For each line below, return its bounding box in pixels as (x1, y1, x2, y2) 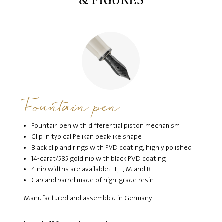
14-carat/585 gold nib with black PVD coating (31, 155, 166, 163)
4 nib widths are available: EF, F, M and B (31, 166, 151, 174)
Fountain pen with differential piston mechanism (31, 122, 180, 130)
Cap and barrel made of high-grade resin (31, 176, 154, 185)
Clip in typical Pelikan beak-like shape (31, 133, 142, 141)
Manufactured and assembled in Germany (23, 194, 152, 203)
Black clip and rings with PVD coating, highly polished (31, 144, 192, 152)
